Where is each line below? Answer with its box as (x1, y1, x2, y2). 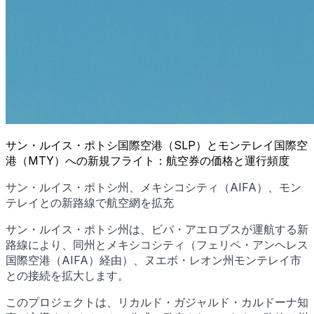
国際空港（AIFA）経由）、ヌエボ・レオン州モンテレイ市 (6, 252, 301, 267)
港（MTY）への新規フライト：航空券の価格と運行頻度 (6, 153, 289, 168)
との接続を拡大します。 (6, 268, 129, 282)
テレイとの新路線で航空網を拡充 (6, 195, 174, 210)
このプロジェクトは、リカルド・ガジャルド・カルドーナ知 (6, 294, 308, 309)
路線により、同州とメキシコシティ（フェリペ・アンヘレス (6, 237, 308, 252)
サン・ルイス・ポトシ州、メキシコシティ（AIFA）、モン (6, 179, 301, 194)
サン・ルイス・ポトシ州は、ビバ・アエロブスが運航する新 (6, 221, 308, 236)
